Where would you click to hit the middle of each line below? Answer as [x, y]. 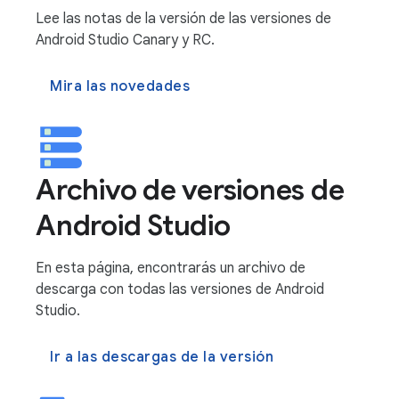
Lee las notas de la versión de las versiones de [183, 19]
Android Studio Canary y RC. [125, 40]
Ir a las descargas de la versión [162, 357]
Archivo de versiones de [190, 190]
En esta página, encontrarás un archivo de [171, 268]
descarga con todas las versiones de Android [180, 289]
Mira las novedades [120, 86]
